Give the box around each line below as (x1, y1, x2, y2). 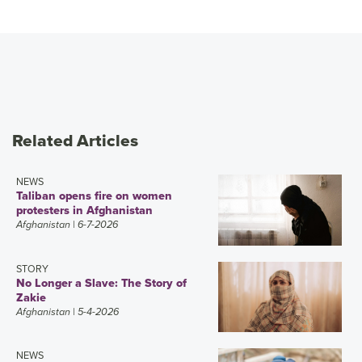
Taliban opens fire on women (16, 187, 172, 205)
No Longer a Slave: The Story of (16, 273, 187, 292)
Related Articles (12, 128, 138, 154)
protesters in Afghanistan (16, 201, 153, 220)
